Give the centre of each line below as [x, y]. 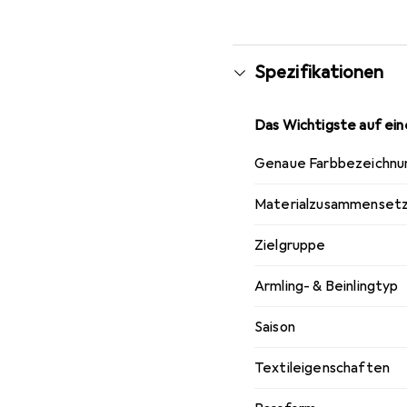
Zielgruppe [290, 245]
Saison [275, 327]
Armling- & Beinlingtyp [327, 286]
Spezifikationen [319, 72]
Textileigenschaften [323, 367]
